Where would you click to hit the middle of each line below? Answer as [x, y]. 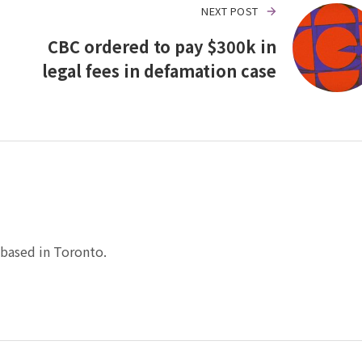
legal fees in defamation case [159, 71]
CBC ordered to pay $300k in [162, 47]
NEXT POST [230, 11]
